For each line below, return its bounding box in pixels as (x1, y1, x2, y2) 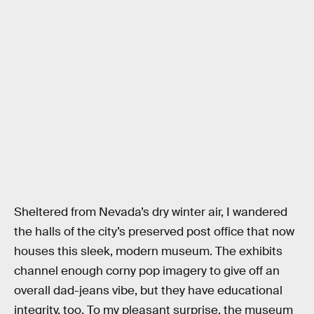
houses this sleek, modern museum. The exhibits (14, 243, 282, 259)
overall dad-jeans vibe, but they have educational (14, 282, 282, 298)
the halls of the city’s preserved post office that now (14, 224, 294, 239)
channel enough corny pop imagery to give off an (14, 263, 280, 278)
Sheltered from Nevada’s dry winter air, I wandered (14, 204, 287, 219)
